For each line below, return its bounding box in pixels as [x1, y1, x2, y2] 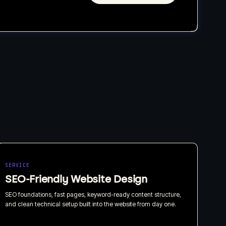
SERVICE [5, 161, 30, 168]
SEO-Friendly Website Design [5, 173, 147, 185]
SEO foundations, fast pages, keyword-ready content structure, [5, 190, 182, 198]
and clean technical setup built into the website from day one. [5, 200, 177, 208]
